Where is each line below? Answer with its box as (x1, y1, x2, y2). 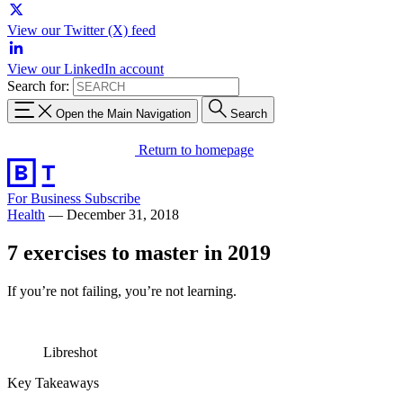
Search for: (7, 78, 69, 94)
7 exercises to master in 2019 (7, 240, 271, 264)
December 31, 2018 (67, 206, 179, 222)
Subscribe (85, 190, 140, 206)
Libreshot (43, 344, 97, 360)
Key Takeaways (7, 374, 99, 390)
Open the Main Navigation (56, 106, 191, 121)
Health (7, 206, 45, 222)
